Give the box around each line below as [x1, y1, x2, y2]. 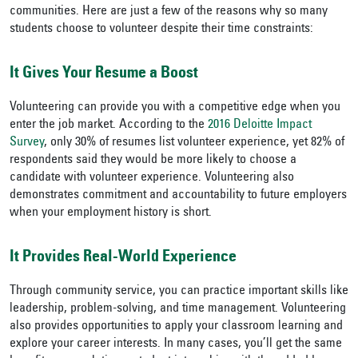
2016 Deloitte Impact [208, 118, 312, 132]
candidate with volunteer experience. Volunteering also [10, 171, 294, 185]
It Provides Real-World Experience [10, 250, 237, 267]
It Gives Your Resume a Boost [10, 66, 198, 83]
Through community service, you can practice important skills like [10, 284, 348, 298]
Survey [10, 136, 44, 149]
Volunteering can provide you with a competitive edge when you [10, 101, 340, 114]
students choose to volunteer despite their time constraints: [10, 22, 313, 36]
